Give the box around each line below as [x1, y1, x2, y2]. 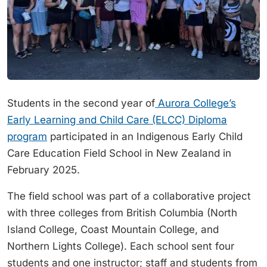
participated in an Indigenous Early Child [47, 131, 243, 143]
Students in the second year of [7, 97, 155, 110]
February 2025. [7, 164, 80, 176]
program [7, 131, 47, 143]
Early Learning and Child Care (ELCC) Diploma [7, 114, 227, 126]
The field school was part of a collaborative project [7, 190, 251, 203]
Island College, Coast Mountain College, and [7, 223, 219, 236]
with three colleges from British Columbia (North [7, 207, 237, 219]
